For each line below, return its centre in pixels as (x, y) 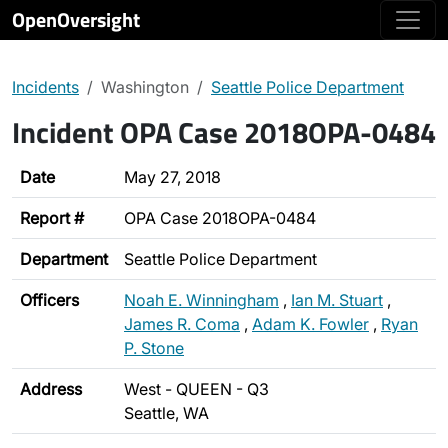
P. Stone (154, 348)
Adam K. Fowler (310, 324)
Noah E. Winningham (201, 300)
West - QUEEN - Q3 (196, 389)
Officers (49, 300)
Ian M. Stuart (337, 300)
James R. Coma (182, 324)
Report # (52, 218)
